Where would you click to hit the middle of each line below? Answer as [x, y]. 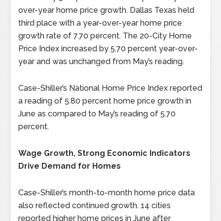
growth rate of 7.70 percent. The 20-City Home [105, 36]
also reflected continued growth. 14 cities [95, 205]
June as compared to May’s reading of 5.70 [97, 114]
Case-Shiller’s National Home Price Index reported [110, 88]
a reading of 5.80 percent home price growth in [105, 101]
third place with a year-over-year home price [100, 23]
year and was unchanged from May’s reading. [101, 61]
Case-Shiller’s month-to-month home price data [107, 193]
